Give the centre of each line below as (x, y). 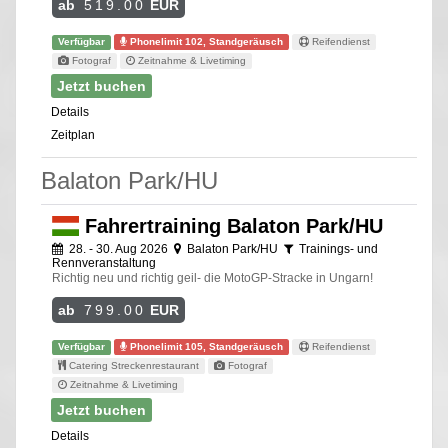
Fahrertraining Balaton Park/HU (230, 226)
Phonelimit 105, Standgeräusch (205, 347)
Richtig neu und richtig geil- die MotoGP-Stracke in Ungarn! (212, 278)
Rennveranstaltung (104, 263)
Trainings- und (337, 249)
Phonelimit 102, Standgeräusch (205, 41)
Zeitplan (73, 135)
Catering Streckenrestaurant (133, 366)
